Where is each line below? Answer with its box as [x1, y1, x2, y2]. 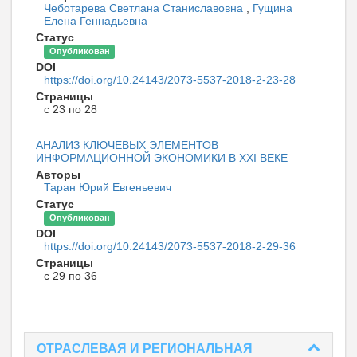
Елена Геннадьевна [44, 14, 147, 28]
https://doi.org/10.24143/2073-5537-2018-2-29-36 [44, 240, 296, 253]
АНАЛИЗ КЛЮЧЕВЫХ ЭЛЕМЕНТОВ [36, 139, 218, 152]
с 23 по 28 [44, 103, 97, 116]
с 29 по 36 [44, 269, 97, 283]
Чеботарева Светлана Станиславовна [44, 2, 246, 15]
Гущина [253, 2, 292, 15]
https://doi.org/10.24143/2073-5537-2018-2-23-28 [44, 73, 296, 87]
